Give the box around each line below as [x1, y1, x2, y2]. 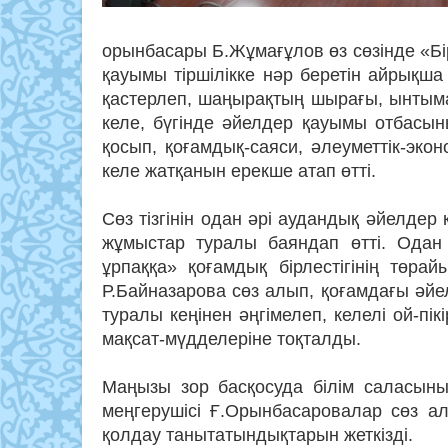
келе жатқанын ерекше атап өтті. [102, 161, 376, 182]
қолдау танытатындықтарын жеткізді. [102, 425, 413, 446]
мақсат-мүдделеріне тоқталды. [102, 329, 361, 350]
